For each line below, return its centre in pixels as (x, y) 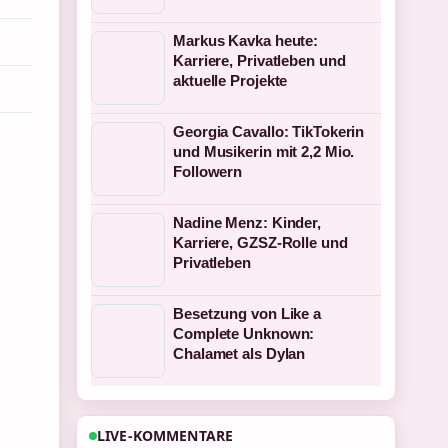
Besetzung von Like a (247, 313)
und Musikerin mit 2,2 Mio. (264, 151)
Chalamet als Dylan (239, 353)
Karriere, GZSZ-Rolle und (260, 242)
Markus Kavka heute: (246, 40)
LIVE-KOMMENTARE (165, 435)
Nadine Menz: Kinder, (247, 222)
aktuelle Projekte (230, 80)
